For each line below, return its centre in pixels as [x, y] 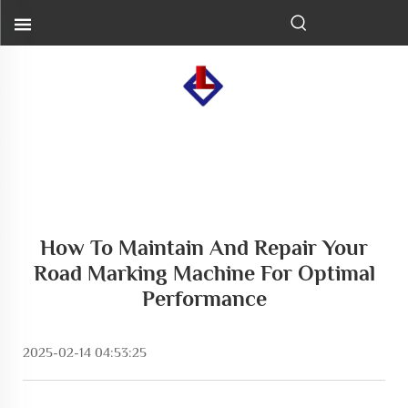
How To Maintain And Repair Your [204, 247]
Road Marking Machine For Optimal [204, 273]
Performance [204, 298]
